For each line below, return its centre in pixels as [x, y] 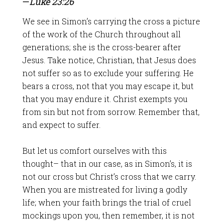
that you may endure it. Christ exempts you [105, 99]
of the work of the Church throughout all [101, 34]
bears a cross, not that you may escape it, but [108, 86]
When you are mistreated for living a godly [105, 189]
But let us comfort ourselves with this [94, 151]
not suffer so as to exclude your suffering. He [108, 73]
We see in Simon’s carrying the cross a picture [111, 21]
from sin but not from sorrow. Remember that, [111, 112]
